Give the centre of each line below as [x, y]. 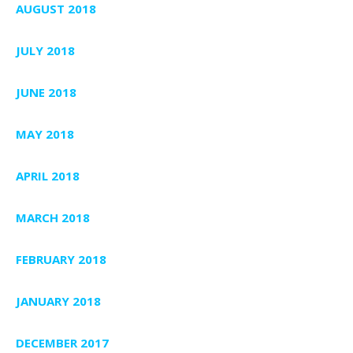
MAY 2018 [45, 134]
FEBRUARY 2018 [61, 259]
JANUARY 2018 [58, 301]
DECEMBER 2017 [62, 342]
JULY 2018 [45, 50]
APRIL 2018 [48, 175]
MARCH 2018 [53, 217]
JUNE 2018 [46, 92]
